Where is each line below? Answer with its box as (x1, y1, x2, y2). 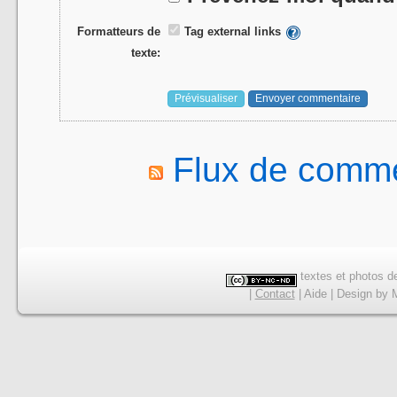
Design (336, 286, 372, 300)
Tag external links (184, 25, 282, 39)
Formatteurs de (77, 25, 161, 39)
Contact (254, 286, 295, 300)
